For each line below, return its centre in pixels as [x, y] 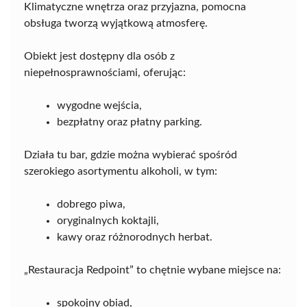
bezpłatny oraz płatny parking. [130, 122]
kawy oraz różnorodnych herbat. [135, 237]
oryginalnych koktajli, [108, 221]
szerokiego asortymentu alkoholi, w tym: [121, 171]
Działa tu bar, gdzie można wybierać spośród [131, 155]
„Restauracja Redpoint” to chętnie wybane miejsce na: [152, 270]
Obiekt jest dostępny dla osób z [99, 56]
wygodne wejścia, [99, 106]
